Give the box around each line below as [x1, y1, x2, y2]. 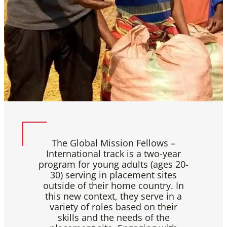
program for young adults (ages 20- [39, 158, 188, 170]
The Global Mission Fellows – [52, 137, 175, 149]
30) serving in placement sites [50, 169, 177, 181]
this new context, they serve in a [45, 190, 182, 202]
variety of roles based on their [50, 201, 177, 213]
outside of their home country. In [43, 179, 184, 192]
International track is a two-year [46, 147, 181, 160]
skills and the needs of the [57, 211, 170, 223]
